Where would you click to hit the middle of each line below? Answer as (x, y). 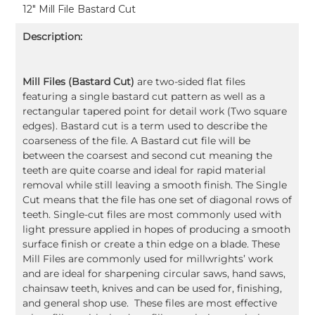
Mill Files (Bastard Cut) (80, 82)
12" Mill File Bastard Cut (79, 9)
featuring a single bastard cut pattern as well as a (144, 97)
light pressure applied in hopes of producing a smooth (157, 230)
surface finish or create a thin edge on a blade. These (152, 244)
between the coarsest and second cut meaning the (148, 156)
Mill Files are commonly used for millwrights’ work (148, 259)
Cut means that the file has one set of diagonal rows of (157, 200)
